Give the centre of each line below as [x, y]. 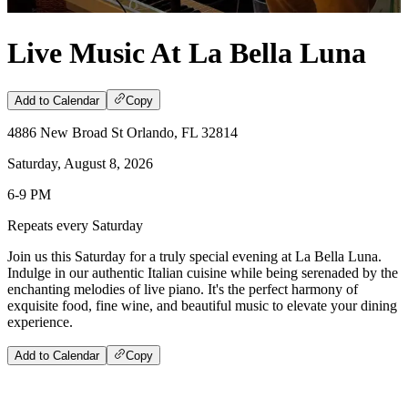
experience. [40, 321]
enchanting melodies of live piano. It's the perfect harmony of [183, 289]
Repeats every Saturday [75, 225]
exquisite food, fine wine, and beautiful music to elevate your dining [202, 305]
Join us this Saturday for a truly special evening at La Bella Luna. [194, 256]
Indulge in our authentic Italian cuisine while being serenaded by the [203, 272]
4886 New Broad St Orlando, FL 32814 [122, 132]
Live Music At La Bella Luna [187, 52]
